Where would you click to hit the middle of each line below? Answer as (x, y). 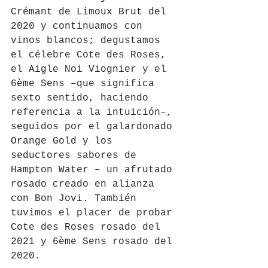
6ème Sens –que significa (86, 83)
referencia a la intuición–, (95, 112)
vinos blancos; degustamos (89, 40)
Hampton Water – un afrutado (95, 170)
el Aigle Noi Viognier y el (92, 69)
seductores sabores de (77, 155)
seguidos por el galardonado (95, 127)
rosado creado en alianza (86, 184)
